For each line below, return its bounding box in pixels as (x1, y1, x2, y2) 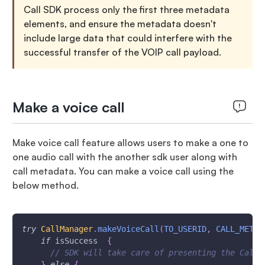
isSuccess (50, 236, 107, 245)
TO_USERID (163, 224, 206, 234)
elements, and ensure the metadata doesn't (23, 18, 216, 30)
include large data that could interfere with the (23, 32, 232, 44)
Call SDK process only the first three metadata (23, 4, 230, 15)
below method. (12, 179, 79, 191)
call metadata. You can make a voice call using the (12, 165, 234, 177)
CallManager (40, 224, 93, 234)
